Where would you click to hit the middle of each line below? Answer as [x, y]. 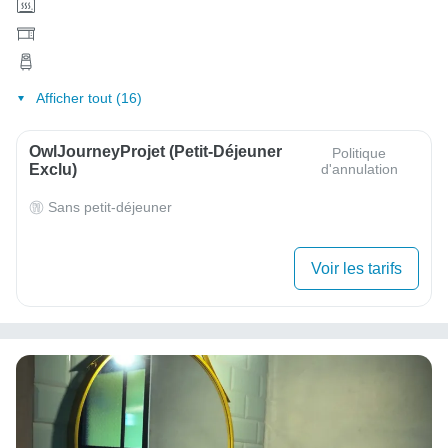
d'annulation [359, 169]
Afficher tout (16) [88, 98]
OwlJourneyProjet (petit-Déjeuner [155, 152]
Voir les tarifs [356, 269]
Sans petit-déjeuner [110, 207]
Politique [359, 153]
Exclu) [53, 170]
